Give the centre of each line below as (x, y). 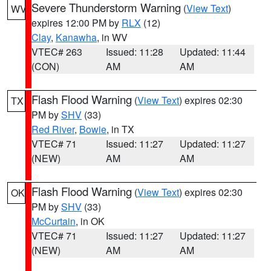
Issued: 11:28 (134, 52)
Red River (53, 129)
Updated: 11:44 (213, 52)
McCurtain (54, 221)
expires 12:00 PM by (77, 23)
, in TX (120, 129)
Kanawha (76, 37)
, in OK (90, 221)
